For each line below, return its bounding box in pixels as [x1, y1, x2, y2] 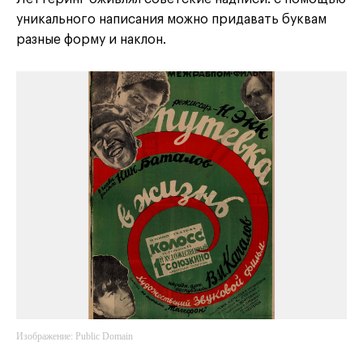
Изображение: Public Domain [16, 331, 133, 343]
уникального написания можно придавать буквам [16, 13, 327, 27]
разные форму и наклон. [16, 33, 166, 47]
